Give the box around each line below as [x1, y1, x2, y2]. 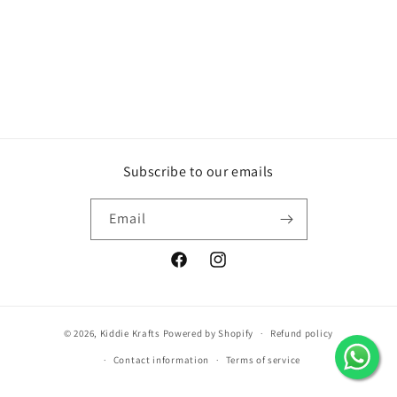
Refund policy [269, 327, 333, 339]
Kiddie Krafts [99, 326, 160, 339]
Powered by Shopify [162, 326, 254, 339]
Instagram [207, 261, 267, 277]
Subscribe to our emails [123, 162, 274, 181]
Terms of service [225, 354, 300, 366]
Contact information [113, 354, 210, 366]
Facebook [168, 261, 224, 277]
